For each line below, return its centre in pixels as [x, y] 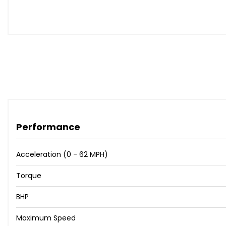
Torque [29, 176]
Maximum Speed [46, 218]
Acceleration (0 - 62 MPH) [62, 155]
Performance [48, 127]
